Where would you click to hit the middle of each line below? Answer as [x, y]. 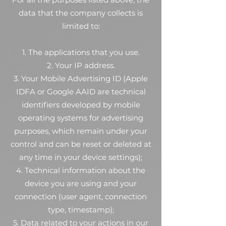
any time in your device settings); [81, 157]
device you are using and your [81, 183]
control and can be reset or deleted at [81, 144]
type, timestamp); [81, 210]
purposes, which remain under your [81, 131]
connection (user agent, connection [81, 196]
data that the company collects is [81, 13]
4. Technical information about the [81, 170]
